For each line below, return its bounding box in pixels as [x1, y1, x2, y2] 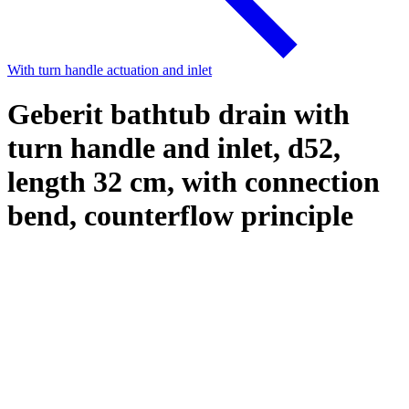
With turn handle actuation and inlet [7, 62, 212, 78]
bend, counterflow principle [7, 199, 353, 233]
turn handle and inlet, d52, [7, 131, 341, 165]
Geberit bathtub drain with [7, 98, 350, 131]
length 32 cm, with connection [7, 165, 380, 199]
